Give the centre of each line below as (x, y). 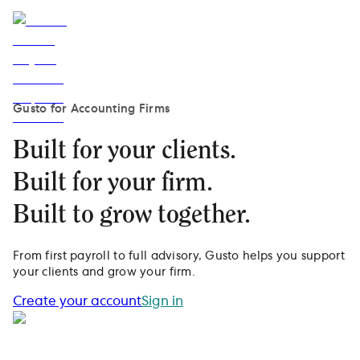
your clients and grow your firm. (104, 272)
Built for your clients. (125, 151)
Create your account (77, 301)
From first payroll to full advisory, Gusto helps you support (179, 256)
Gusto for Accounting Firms (92, 109)
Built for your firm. (113, 183)
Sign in (162, 301)
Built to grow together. (132, 215)
